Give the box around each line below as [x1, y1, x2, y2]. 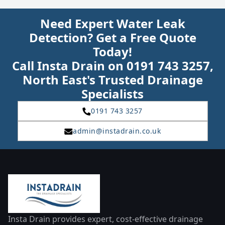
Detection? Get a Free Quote [29, 29, 196, 46]
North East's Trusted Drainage [22, 71, 203, 88]
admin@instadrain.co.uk [73, 126, 161, 136]
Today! [93, 43, 132, 60]
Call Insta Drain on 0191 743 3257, [12, 57, 213, 74]
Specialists [81, 85, 144, 102]
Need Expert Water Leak [40, 15, 185, 32]
